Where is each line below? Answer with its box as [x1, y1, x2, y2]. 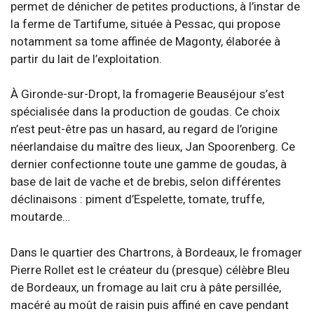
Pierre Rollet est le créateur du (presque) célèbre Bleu [11, 262, 289, 277]
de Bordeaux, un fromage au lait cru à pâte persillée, [11, 280, 281, 294]
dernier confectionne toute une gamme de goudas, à [11, 157, 287, 171]
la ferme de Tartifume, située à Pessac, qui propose [11, 16, 280, 31]
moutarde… [11, 210, 70, 224]
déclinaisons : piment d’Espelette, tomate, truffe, [11, 192, 264, 206]
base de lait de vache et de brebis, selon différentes [11, 175, 281, 189]
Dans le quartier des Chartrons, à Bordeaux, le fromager [11, 245, 302, 259]
